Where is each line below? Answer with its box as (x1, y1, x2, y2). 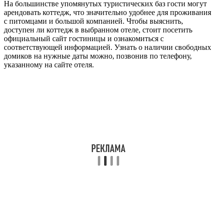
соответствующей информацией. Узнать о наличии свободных (4, 43, 211, 52)
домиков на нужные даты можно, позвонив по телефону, (4, 52, 192, 61)
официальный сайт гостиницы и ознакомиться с (4, 34, 164, 43)
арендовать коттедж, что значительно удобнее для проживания (4, 8, 211, 17)
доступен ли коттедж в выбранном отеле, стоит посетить (4, 26, 192, 34)
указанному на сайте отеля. (4, 61, 94, 69)
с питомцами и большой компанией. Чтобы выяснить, (4, 17, 183, 26)
